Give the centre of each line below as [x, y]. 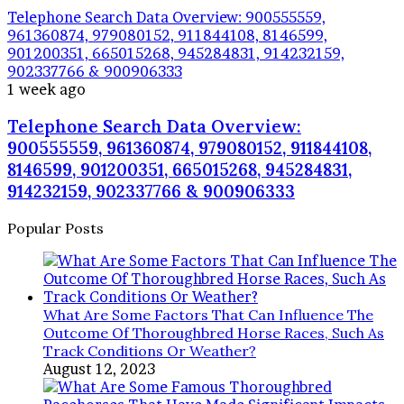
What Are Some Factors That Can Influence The [208, 314]
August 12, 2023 [99, 368]
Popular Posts [55, 228]
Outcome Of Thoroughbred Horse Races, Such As [214, 332]
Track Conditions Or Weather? [150, 350]
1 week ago [46, 90]
